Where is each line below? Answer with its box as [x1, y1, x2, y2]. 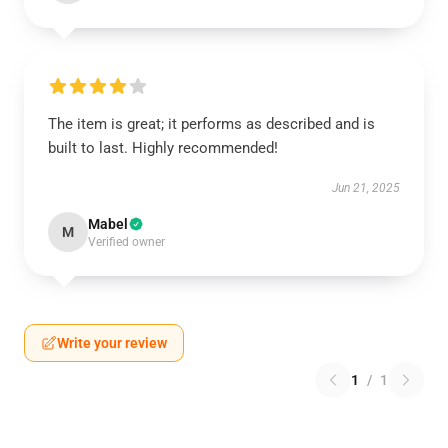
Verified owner [88, 235, 165, 249]
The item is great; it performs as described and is [48, 115, 375, 133]
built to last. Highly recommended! [48, 139, 278, 157]
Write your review [57, 335, 167, 351]
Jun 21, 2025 [332, 181, 400, 195]
